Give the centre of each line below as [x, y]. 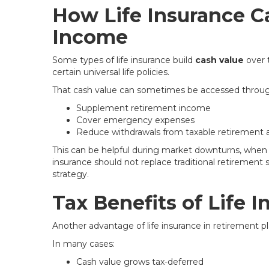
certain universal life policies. [111, 72]
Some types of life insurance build [124, 60]
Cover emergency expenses [135, 120]
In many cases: [83, 244]
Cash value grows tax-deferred [140, 262]
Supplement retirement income [144, 108]
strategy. [71, 174]
